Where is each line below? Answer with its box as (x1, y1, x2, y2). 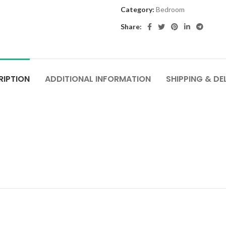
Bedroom (156, 5, 185, 14)
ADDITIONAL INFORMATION (45, 73, 151, 85)
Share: (121, 22, 142, 31)
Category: (121, 5, 154, 14)
